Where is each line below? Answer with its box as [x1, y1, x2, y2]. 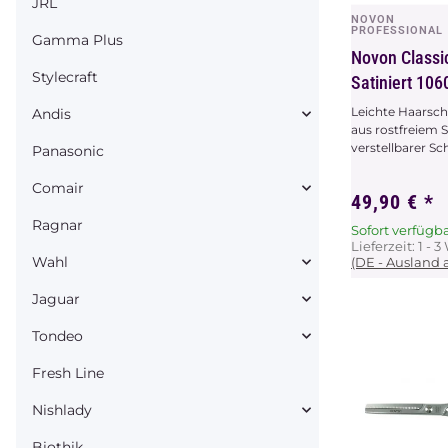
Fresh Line [32, 363, 104, 382]
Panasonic [32, 141, 104, 160]
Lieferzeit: [351, 238, 418, 255]
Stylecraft [32, 67, 98, 86]
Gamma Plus [32, 30, 123, 49]
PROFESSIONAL [351, 24, 443, 38]
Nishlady [32, 400, 92, 419]
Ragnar [32, 215, 83, 234]
